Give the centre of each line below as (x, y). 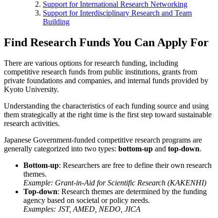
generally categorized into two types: (61, 148)
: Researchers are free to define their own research (135, 165)
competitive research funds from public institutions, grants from (100, 72)
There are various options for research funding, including (91, 63)
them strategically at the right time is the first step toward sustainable (108, 114)
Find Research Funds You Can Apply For (106, 42)
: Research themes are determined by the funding (132, 191)
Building (56, 21)
